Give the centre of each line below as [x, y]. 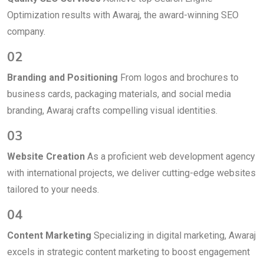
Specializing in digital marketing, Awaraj [174, 236]
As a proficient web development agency [170, 157]
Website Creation [46, 157]
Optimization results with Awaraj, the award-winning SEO [123, 15]
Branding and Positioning [62, 78]
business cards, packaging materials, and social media [119, 94]
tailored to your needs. [53, 190]
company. [26, 32]
